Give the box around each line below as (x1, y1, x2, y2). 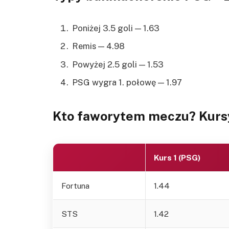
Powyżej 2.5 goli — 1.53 (72, 59, 164, 70)
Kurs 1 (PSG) (154, 152, 200, 162)
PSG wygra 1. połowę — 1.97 (72, 77, 182, 87)
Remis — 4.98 (72, 41, 125, 52)
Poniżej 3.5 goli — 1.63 (72, 23, 159, 34)
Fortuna (61, 180, 89, 190)
